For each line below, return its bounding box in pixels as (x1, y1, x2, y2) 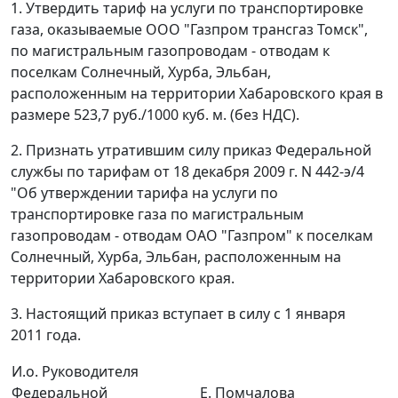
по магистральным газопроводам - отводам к (11, 41, 330, 61)
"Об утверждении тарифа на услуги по (11, 183, 278, 203)
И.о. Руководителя (12, 362, 139, 382)
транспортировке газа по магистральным (11, 204, 304, 225)
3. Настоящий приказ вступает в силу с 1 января (11, 304, 346, 324)
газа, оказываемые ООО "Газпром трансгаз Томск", (11, 20, 368, 40)
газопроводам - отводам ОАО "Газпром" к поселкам (11, 226, 373, 246)
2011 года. (11, 325, 81, 346)
